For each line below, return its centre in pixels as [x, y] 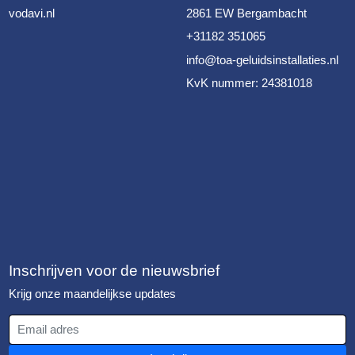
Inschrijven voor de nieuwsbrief [115, 270]
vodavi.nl [32, 13]
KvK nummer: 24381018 [250, 83]
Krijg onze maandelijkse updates [93, 294]
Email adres [39, 323]
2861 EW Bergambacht [247, 13]
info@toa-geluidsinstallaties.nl [263, 59]
